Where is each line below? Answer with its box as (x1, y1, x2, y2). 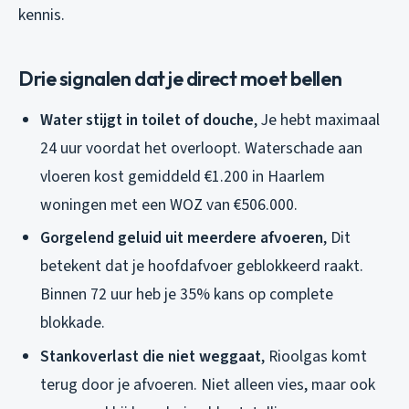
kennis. (18, 3, 65, 26)
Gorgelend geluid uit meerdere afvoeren (40, 226, 323, 250)
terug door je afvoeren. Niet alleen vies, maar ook (40, 372, 375, 396)
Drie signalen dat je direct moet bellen (18, 65, 342, 91)
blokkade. (40, 311, 105, 335)
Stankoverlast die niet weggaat (40, 344, 261, 368)
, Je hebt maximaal (254, 108, 380, 131)
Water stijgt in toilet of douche (40, 108, 254, 131)
